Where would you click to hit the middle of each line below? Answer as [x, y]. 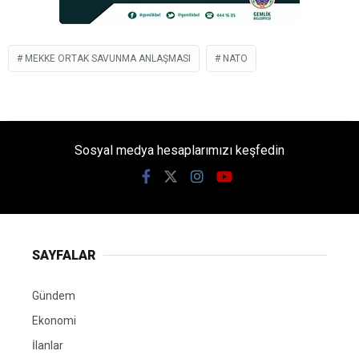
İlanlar [48, 345]
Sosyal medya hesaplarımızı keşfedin [179, 150]
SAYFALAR [64, 255]
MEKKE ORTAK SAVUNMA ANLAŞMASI [108, 58]
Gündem [54, 295]
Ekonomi [54, 320]
